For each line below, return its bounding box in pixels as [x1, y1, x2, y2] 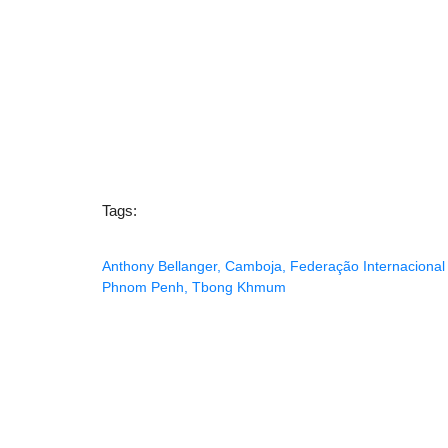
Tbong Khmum [192, 279, 286, 295]
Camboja [225, 258, 282, 274]
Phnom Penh [102, 279, 184, 295]
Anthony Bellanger [102, 258, 217, 274]
